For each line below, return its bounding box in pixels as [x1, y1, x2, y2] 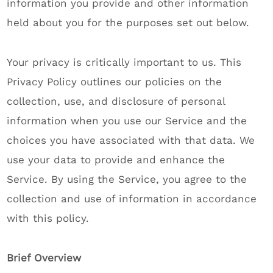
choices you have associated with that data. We [7, 134, 255, 146]
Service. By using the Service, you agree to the [7, 173, 247, 185]
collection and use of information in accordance [7, 193, 257, 205]
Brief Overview [7, 252, 82, 264]
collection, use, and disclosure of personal [7, 95, 225, 107]
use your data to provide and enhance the [7, 154, 225, 166]
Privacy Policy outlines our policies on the [7, 76, 222, 88]
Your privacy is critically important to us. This [7, 56, 242, 68]
